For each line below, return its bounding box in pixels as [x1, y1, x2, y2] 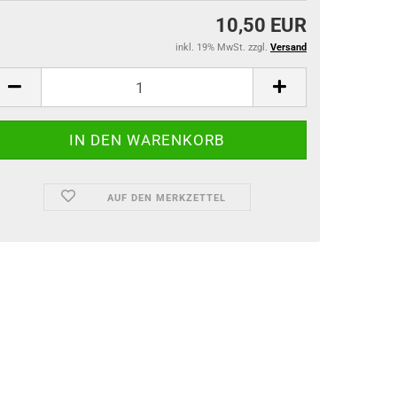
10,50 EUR [215, 14, 307, 36]
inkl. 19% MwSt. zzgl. [175, 42, 270, 53]
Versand [270, 42, 307, 53]
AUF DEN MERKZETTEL [106, 192, 226, 204]
